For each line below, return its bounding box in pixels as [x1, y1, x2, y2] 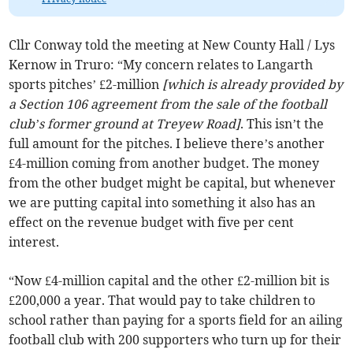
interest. [9, 233, 60, 250]
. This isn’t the [240, 115, 325, 132]
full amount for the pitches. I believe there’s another [9, 135, 325, 151]
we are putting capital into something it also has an [9, 194, 316, 210]
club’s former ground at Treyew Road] [9, 115, 241, 132]
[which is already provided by [162, 76, 344, 92]
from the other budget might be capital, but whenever [9, 174, 336, 191]
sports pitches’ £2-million [9, 76, 163, 92]
